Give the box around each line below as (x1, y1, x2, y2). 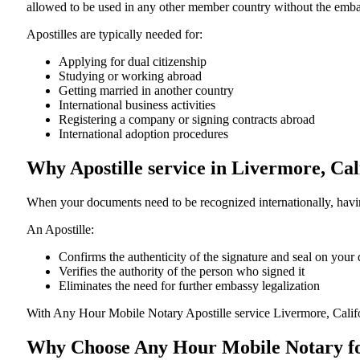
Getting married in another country (59, 83, 234, 97)
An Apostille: (27, 222, 94, 236)
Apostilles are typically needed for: (27, 27, 202, 41)
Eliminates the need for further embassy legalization (59, 278, 320, 292)
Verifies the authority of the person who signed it (59, 264, 305, 278)
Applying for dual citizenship (59, 54, 207, 68)
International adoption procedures (59, 126, 228, 141)
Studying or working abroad (59, 68, 202, 83)
